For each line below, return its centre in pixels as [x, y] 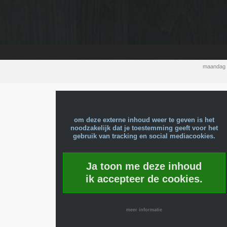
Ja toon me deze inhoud [144, 166]
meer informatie [144, 210]
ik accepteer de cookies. [144, 179]
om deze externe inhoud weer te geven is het [144, 120]
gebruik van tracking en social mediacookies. [144, 136]
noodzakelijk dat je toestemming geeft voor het [144, 128]
